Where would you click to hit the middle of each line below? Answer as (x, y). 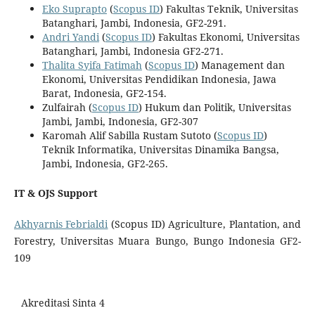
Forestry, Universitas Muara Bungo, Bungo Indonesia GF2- (157, 241)
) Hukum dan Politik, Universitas (214, 108)
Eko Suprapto (74, 9)
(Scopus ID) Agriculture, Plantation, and (205, 224)
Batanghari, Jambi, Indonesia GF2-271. (133, 51)
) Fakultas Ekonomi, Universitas (225, 37)
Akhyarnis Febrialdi (61, 224)
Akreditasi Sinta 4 (63, 303)
